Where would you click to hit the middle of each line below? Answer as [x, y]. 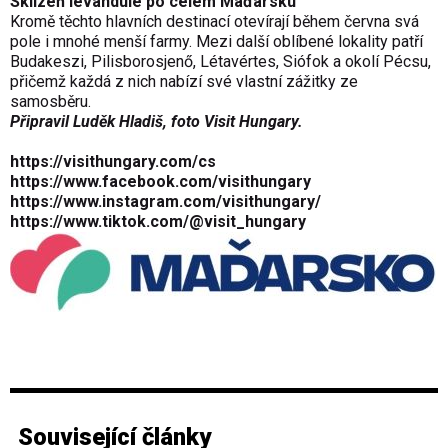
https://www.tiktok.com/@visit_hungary [158, 222]
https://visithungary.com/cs [113, 162]
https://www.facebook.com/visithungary [160, 182]
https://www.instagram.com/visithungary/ [165, 202]
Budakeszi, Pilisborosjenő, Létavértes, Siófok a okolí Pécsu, [220, 62]
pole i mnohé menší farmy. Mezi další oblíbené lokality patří [216, 42]
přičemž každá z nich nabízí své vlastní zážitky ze [184, 82]
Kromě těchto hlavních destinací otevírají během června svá [214, 22]
